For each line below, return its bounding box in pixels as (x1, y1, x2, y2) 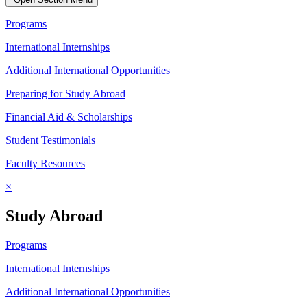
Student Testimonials (5, 134, 95, 147)
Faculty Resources (5, 158, 85, 170)
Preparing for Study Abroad (5, 88, 125, 100)
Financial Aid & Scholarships (5, 111, 132, 123)
